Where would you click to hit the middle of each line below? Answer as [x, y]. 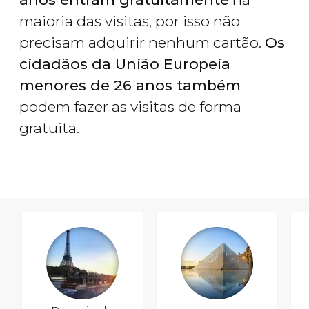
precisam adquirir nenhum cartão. [142, 43]
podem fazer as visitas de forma [130, 107]
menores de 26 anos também [130, 86]
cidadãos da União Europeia [125, 64]
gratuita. [49, 128]
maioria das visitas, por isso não [130, 21]
